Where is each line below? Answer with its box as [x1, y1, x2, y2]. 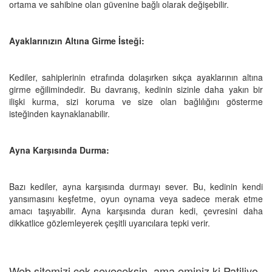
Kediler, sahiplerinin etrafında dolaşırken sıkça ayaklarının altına [9, 70, 263, 83]
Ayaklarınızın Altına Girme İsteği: [9, 34, 144, 47]
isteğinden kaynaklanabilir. [9, 107, 110, 120]
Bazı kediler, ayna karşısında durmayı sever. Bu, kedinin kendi [9, 180, 263, 192]
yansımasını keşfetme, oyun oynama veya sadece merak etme [9, 192, 263, 205]
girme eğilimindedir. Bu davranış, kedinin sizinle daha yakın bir [9, 83, 263, 95]
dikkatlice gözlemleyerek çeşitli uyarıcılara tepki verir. [9, 216, 210, 229]
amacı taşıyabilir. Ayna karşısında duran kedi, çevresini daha [9, 204, 263, 217]
